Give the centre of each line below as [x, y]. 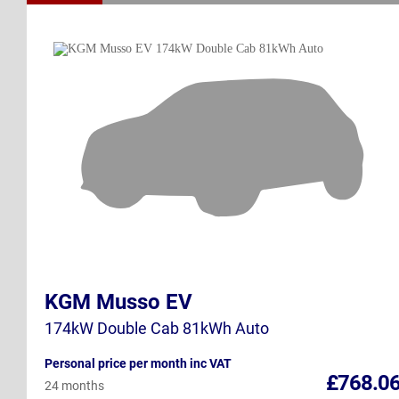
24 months [74, 386]
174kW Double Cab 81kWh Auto [157, 328]
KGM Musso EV [118, 302]
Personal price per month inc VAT [138, 363]
